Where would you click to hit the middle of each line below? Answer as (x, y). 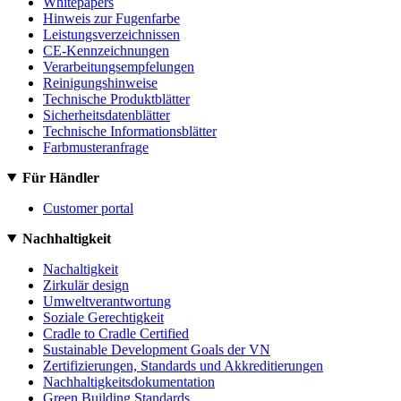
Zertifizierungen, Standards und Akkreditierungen (183, 365)
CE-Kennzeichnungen (106, 50)
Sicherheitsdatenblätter (107, 115)
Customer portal (88, 208)
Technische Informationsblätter (130, 131)
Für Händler (60, 177)
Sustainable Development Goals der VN (157, 349)
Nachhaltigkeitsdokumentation (129, 381)
